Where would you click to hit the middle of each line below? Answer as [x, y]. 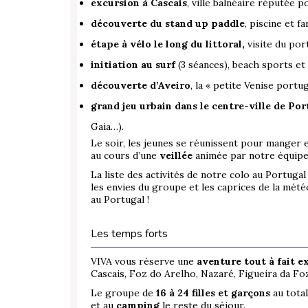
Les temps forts [129, 234]
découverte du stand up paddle [168, 24]
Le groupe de [123, 293]
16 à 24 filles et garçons [213, 293]
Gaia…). [107, 127]
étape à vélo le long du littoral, [169, 44]
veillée [177, 156]
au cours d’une [125, 156]
